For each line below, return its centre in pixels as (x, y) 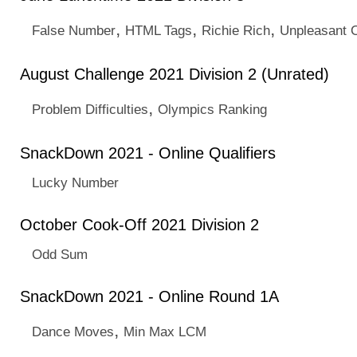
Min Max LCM (165, 331)
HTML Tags (159, 30)
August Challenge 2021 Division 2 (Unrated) (175, 74)
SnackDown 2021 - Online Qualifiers (148, 153)
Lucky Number (75, 182)
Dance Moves (73, 331)
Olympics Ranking (212, 109)
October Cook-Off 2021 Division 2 (139, 225)
